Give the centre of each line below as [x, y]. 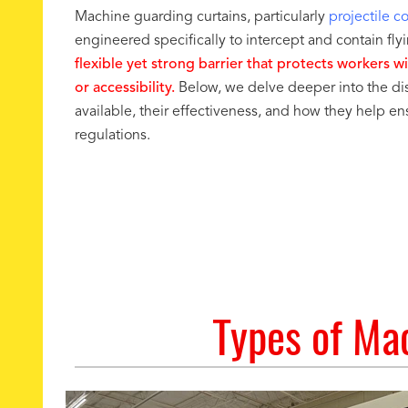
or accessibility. [127, 88]
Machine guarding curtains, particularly [202, 17]
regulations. [112, 136]
